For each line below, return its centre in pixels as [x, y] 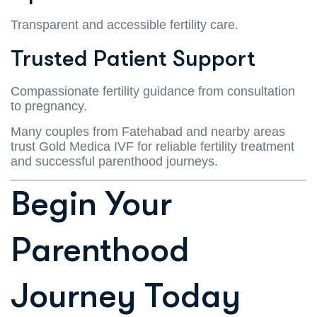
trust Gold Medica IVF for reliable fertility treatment [152, 146]
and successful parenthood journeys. [114, 161]
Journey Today [126, 296]
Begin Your [91, 204]
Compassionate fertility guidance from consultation [153, 91]
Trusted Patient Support [133, 58]
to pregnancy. [49, 106]
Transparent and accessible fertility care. [125, 24]
